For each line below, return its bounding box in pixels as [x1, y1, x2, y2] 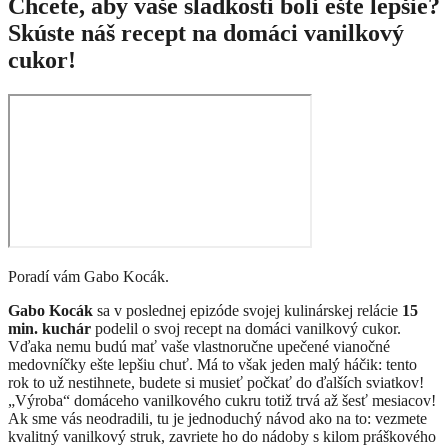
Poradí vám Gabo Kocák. [8, 268, 169, 286]
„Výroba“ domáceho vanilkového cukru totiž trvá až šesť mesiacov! [8, 392, 436, 410]
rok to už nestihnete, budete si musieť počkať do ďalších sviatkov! [8, 374, 424, 392]
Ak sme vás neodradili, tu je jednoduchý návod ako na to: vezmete [8, 410, 427, 428]
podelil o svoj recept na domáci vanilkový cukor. [91, 320, 401, 338]
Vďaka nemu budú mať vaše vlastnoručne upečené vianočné [8, 338, 390, 356]
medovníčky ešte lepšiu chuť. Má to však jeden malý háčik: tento [8, 356, 417, 374]
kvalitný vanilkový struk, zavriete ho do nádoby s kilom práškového [8, 428, 436, 446]
